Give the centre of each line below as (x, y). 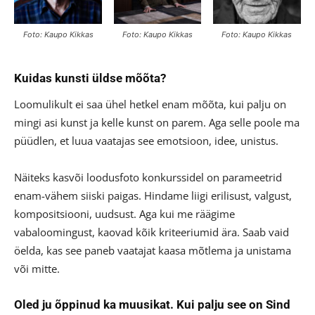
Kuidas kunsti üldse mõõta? (90, 78)
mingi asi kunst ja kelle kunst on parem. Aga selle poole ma (157, 123)
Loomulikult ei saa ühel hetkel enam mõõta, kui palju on (150, 104)
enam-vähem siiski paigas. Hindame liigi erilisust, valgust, (153, 196)
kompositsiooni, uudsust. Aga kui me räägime (124, 214)
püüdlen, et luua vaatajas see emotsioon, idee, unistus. (146, 141)
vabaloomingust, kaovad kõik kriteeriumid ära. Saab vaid (152, 232)
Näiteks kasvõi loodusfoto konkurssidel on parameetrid (148, 178)
